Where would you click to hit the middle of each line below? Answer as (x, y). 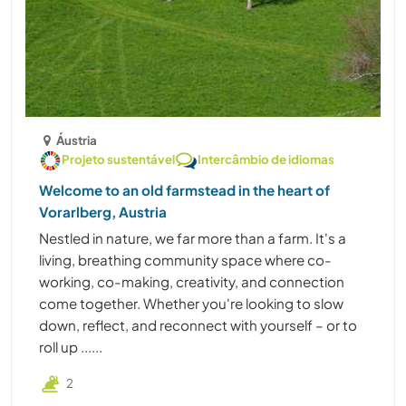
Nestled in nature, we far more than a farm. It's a (193, 237)
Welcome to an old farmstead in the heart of (184, 189)
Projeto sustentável (118, 159)
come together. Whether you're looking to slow (191, 303)
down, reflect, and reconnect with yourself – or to (198, 324)
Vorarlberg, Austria (103, 211)
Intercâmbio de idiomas (266, 159)
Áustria (77, 140)
